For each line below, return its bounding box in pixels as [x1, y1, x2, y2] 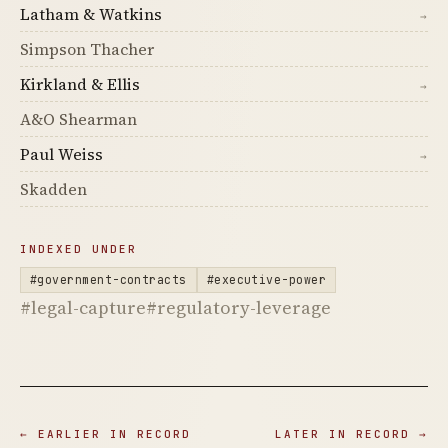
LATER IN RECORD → [275, 427, 428, 441]
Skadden [20, 178, 87, 200]
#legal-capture [20, 295, 146, 320]
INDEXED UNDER [20, 242, 137, 256]
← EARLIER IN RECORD [20, 427, 191, 441]
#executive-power [206, 272, 327, 287]
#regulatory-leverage [146, 295, 331, 320]
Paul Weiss [20, 143, 103, 165]
